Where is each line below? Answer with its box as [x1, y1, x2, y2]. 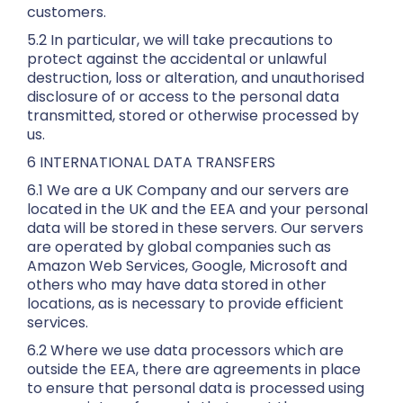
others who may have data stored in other [27, 274, 327, 295]
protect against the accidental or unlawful [27, 49, 327, 69]
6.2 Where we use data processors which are [27, 340, 344, 361]
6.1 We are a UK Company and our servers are [27, 180, 349, 201]
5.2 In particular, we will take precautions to [27, 30, 333, 50]
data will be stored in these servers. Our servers [27, 218, 363, 238]
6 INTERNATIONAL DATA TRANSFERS [27, 152, 275, 173]
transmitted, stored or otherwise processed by [27, 105, 359, 126]
